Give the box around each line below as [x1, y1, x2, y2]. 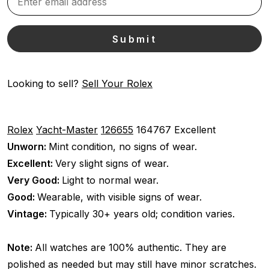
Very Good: [7, 174, 62, 186]
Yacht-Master [36, 123, 98, 136]
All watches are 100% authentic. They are [35, 241, 226, 253]
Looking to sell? [7, 77, 82, 89]
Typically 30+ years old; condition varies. [49, 207, 235, 220]
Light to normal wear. [62, 174, 159, 186]
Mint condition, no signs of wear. [49, 140, 197, 153]
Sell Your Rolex [82, 77, 153, 89]
